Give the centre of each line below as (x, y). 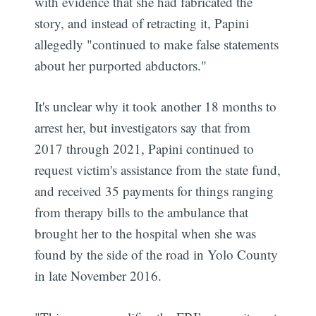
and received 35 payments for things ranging (154, 191)
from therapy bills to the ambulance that (142, 212)
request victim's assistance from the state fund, (158, 170)
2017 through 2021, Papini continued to (145, 149)
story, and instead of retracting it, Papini (142, 23)
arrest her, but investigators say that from (143, 128)
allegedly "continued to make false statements (157, 44)
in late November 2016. (98, 276)
